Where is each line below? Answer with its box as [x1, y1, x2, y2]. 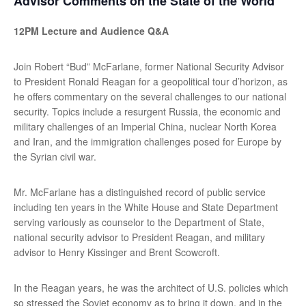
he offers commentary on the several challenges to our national [14, 89, 286, 103]
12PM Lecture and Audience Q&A [14, 23, 169, 38]
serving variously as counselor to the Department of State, [14, 214, 264, 229]
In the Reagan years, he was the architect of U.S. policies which [14, 280, 288, 294]
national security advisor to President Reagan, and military [14, 229, 265, 244]
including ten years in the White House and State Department [14, 199, 278, 214]
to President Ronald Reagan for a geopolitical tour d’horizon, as [14, 74, 288, 88]
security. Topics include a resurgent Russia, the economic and [14, 104, 281, 118]
